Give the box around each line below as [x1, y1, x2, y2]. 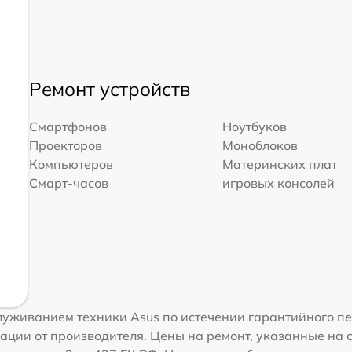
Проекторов [28, 137, 102, 154]
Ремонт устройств [28, 77, 190, 101]
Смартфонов [28, 119, 107, 135]
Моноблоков [222, 137, 299, 154]
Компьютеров [28, 156, 113, 173]
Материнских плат [222, 156, 338, 173]
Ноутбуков [222, 119, 288, 135]
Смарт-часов [28, 175, 108, 192]
